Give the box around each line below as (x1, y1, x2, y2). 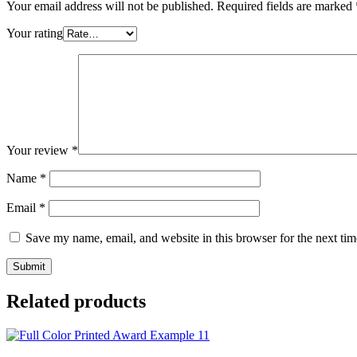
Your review (6, 143, 72, 157)
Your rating (6, 25, 63, 40)
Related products (6, 290, 146, 312)
